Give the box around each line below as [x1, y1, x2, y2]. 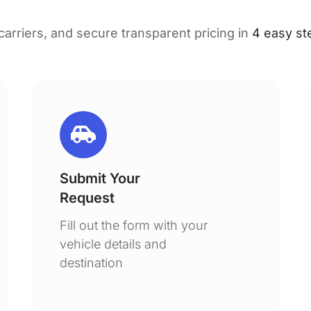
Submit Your [60, 170, 141, 187]
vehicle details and [60, 237, 167, 251]
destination [60, 255, 124, 270]
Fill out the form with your [60, 218, 208, 233]
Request [60, 190, 115, 206]
